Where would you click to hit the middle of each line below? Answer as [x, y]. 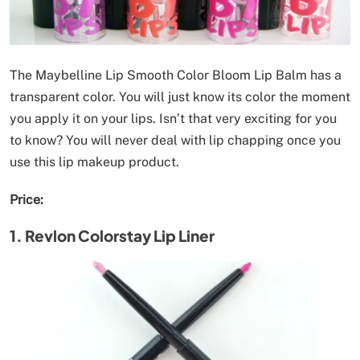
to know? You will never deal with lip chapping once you [175, 141]
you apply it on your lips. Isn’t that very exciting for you [173, 119]
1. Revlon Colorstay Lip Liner [112, 236]
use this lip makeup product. [94, 162]
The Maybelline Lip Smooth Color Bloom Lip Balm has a [176, 76]
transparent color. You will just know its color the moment [180, 97]
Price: [27, 200]
